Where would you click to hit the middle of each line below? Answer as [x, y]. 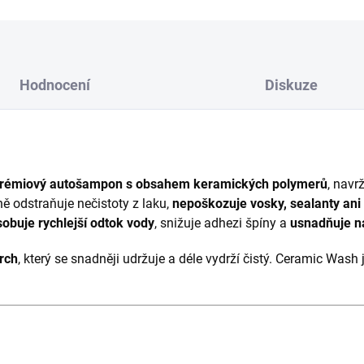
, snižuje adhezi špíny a [222, 223]
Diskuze [291, 85]
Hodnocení [54, 85]
